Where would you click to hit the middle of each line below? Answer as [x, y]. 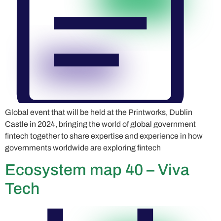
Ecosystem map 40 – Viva [97, 170]
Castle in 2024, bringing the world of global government [100, 124]
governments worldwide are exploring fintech [83, 147]
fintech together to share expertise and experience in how [104, 136]
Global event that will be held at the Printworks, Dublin [99, 112]
